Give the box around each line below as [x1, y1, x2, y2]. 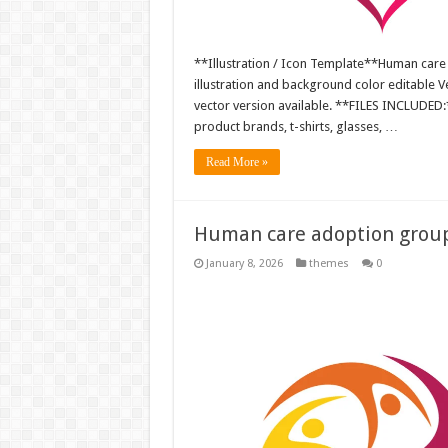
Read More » [205, 155, 268, 170]
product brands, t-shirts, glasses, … [193, 119, 398, 135]
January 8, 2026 [205, 257, 283, 271]
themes [308, 257, 349, 271]
